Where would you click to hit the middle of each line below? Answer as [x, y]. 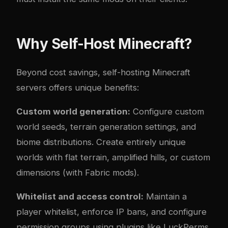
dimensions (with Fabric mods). [78, 172]
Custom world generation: [73, 111]
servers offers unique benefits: [78, 88]
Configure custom [167, 111]
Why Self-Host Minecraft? [104, 44]
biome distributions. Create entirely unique [101, 142]
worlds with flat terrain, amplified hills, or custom [113, 157]
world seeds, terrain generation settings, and [106, 126]
